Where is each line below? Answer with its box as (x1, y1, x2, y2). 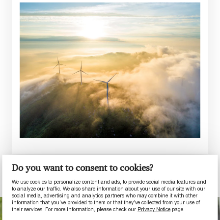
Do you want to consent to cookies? (12, 163, 154, 173)
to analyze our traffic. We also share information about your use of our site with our (12, 186, 206, 192)
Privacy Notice (137, 206, 171, 213)
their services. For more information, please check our (12, 206, 138, 213)
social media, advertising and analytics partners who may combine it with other (12, 192, 198, 199)
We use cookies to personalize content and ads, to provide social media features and (12, 179, 207, 185)
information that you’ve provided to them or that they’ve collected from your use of (12, 199, 200, 206)
